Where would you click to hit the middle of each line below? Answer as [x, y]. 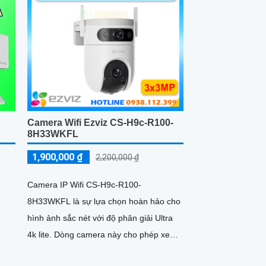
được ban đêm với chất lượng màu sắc [100, 251]
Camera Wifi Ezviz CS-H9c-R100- [100, 123]
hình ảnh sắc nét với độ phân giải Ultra [100, 218]
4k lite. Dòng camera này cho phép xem [40, 235]
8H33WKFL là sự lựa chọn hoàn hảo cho [104, 202]
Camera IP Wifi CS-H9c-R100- [84, 185]
